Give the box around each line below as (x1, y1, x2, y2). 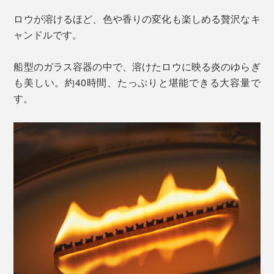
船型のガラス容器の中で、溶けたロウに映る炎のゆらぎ (13, 59, 261, 74)
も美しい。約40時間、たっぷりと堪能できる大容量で (13, 75, 261, 90)
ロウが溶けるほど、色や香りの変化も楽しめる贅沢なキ (13, 12, 261, 26)
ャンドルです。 (13, 28, 83, 42)
